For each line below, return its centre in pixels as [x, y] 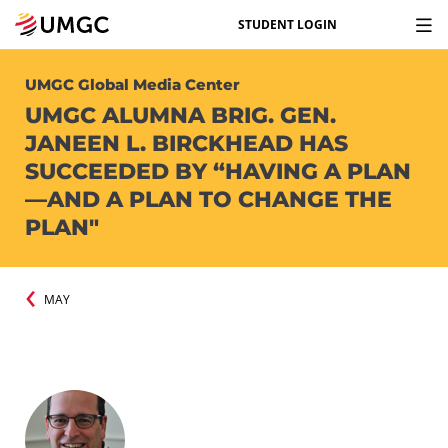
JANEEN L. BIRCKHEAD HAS [186, 143]
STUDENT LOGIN [287, 24]
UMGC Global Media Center [132, 84]
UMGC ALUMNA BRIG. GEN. [180, 115]
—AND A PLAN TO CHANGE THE [208, 199]
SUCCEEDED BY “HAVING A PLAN [218, 171]
